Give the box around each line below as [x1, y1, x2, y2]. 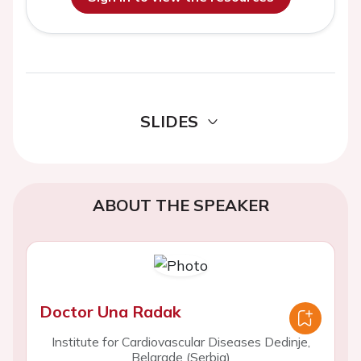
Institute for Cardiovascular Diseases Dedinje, [51, 334, 310, 350]
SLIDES [140, 111, 198, 131]
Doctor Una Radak [39, 301, 181, 322]
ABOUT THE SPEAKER [92, 195, 269, 215]
